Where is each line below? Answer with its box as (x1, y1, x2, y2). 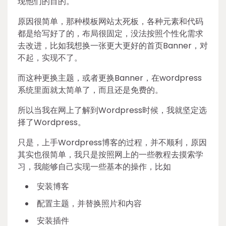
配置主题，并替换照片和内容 (37, 197, 142, 209)
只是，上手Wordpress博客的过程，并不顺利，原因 (18, 136, 207, 148)
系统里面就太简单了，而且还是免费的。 (18, 84, 163, 96)
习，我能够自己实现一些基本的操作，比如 (18, 160, 171, 173)
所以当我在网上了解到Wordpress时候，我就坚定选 (18, 104, 207, 116)
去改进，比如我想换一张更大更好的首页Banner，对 (18, 39, 208, 51)
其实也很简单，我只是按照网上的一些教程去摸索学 (18, 148, 203, 160)
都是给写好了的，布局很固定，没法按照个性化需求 (18, 27, 203, 39)
